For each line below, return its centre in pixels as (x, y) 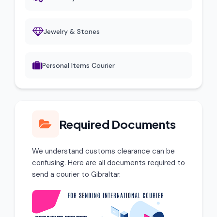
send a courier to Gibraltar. (76, 174)
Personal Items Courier (78, 65)
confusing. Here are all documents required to (108, 163)
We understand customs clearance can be (103, 151)
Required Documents (117, 124)
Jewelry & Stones (72, 31)
